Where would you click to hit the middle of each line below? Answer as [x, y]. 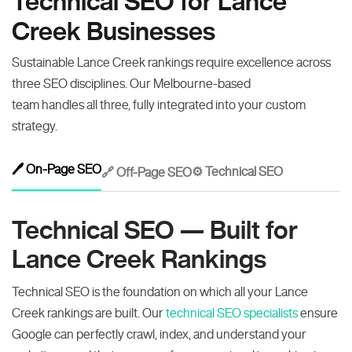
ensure [318, 313]
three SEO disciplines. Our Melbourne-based [131, 83]
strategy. [35, 126]
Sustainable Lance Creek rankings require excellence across [171, 62]
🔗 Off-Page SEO [147, 172]
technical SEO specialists [232, 313]
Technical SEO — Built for [155, 229]
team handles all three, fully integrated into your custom [159, 104]
